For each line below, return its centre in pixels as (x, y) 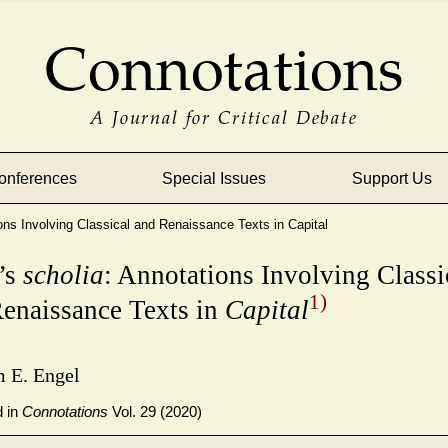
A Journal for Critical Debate (224, 116)
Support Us (391, 178)
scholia (63, 275)
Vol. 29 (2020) (155, 412)
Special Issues (214, 178)
